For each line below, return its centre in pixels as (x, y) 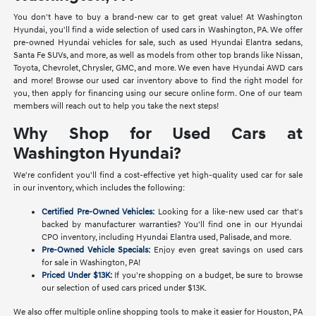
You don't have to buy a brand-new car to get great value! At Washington (158, 18)
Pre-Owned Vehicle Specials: (96, 250)
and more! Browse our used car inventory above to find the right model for (158, 81)
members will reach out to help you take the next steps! (116, 107)
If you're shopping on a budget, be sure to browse (207, 276)
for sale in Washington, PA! (91, 263)
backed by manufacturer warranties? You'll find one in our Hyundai (172, 225)
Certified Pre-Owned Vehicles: (98, 212)
